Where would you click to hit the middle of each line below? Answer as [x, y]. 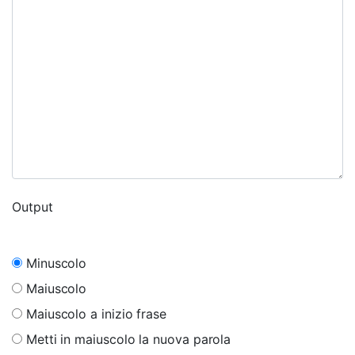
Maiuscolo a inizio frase [94, 314]
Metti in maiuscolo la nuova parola [127, 339]
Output [32, 207]
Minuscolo [55, 263]
